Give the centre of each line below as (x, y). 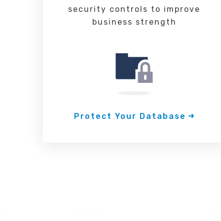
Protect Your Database (130, 116)
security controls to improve (134, 9)
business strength (134, 22)
